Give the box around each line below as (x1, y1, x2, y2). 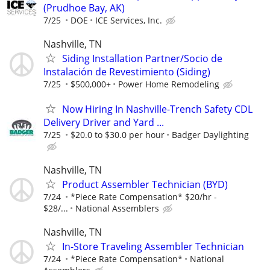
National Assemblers (75, 202, 159, 215)
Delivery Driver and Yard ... (43, 116, 164, 130)
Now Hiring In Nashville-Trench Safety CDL (62, 102, 253, 116)
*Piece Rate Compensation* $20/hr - (71, 191, 217, 203)
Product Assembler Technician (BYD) (62, 178, 228, 192)
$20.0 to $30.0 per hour (71, 129, 165, 141)
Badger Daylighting (172, 129, 249, 141)
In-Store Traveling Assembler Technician (62, 240, 244, 254)
